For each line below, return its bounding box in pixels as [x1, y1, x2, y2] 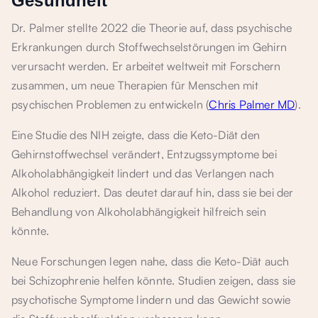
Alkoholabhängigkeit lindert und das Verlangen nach [11, 166, 275, 180]
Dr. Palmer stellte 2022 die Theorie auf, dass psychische [11, 21, 292, 35]
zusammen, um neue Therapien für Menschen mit [11, 78, 258, 92]
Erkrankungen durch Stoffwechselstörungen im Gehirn [11, 40, 287, 54]
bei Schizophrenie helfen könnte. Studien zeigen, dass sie [11, 273, 296, 287]
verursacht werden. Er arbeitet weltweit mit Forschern [11, 59, 281, 73]
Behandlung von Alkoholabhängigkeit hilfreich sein [11, 204, 266, 219]
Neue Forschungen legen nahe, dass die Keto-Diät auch [11, 254, 290, 268]
